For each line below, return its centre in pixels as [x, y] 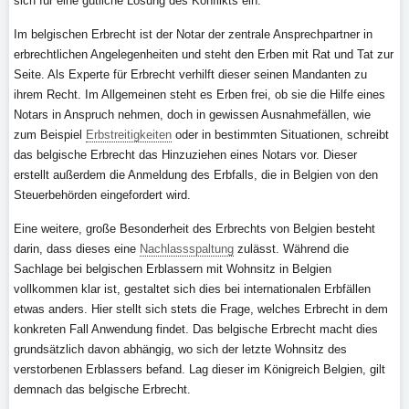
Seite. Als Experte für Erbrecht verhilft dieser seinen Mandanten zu [190, 74]
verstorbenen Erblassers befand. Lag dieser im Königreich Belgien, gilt [199, 369]
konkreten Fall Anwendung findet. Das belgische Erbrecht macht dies [196, 329]
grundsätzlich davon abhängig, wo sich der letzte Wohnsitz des [180, 349]
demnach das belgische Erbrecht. [102, 389]
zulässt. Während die [291, 249]
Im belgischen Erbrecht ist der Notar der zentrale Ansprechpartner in [193, 34]
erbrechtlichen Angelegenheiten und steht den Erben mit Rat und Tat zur [204, 54]
